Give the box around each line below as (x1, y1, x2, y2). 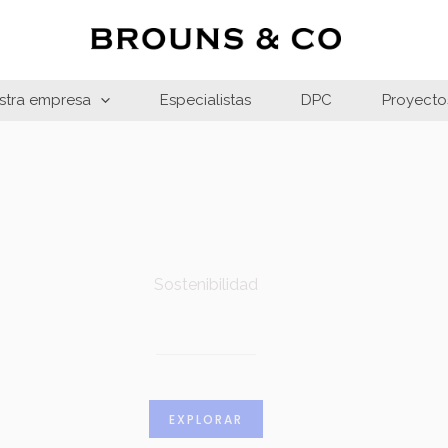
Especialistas (160, 91, 251, 109)
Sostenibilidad (153, 275, 258, 295)
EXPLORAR (168, 411, 243, 429)
